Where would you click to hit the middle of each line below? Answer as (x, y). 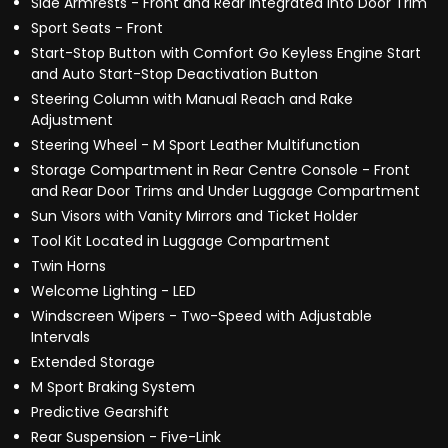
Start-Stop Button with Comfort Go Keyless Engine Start (226, 53)
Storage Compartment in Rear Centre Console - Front (220, 170)
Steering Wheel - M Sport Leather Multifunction (195, 145)
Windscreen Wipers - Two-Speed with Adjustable (201, 316)
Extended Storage (93, 362)
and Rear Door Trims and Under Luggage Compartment (225, 191)
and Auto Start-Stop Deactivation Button (174, 74)
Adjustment (72, 120)
